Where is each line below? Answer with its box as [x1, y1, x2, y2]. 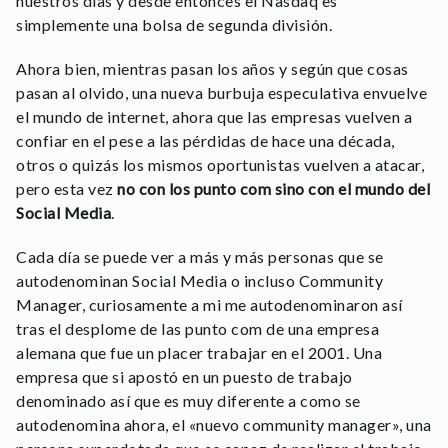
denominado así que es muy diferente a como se [16, 390, 361, 410]
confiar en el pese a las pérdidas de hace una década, [16, 130, 395, 150]
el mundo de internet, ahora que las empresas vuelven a [16, 106, 412, 126]
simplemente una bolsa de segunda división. [16, 14, 332, 34]
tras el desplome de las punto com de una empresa [16, 318, 379, 338]
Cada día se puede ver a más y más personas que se [16, 246, 384, 266]
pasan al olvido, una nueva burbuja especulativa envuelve [16, 82, 427, 102]
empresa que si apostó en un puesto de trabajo [16, 366, 353, 386]
